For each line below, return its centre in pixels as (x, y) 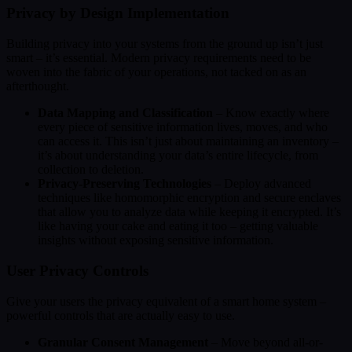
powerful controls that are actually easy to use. (121, 315)
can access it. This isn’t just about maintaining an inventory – (188, 141)
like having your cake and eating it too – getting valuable (178, 226)
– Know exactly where (271, 113)
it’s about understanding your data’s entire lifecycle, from (178, 156)
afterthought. (38, 86)
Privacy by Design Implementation (118, 13)
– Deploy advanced (261, 184)
